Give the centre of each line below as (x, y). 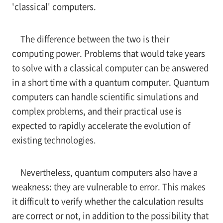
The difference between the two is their (95, 39)
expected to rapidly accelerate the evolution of (101, 125)
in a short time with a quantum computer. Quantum (110, 82)
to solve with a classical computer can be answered (110, 67)
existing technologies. (54, 140)
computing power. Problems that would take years (108, 53)
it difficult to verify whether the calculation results (108, 201)
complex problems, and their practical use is (97, 111)
